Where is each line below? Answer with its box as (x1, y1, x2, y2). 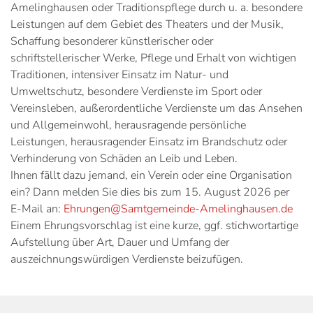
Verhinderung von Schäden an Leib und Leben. (10, 150, 238, 166)
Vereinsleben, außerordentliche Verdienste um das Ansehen (10, 100, 303, 116)
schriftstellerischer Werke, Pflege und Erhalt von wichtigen (10, 50, 296, 66)
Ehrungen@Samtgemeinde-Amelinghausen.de (64, 201, 293, 217)
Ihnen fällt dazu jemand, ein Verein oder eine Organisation (10, 167, 292, 183)
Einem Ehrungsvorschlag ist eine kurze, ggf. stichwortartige (10, 217, 298, 233)
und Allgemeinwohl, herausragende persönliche (10, 117, 246, 133)
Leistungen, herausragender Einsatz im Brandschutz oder (10, 133, 287, 150)
